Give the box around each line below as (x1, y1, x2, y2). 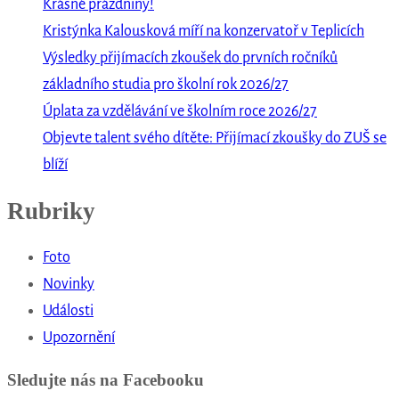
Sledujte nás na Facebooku (7, 370, 204, 390)
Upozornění (43, 330, 115, 346)
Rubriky (7, 198, 95, 224)
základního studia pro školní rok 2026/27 (43, 76, 289, 93)
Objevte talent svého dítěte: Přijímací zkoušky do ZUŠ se (43, 129, 387, 146)
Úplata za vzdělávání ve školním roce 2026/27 (43, 102, 317, 119)
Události (43, 303, 94, 320)
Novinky (43, 276, 94, 293)
